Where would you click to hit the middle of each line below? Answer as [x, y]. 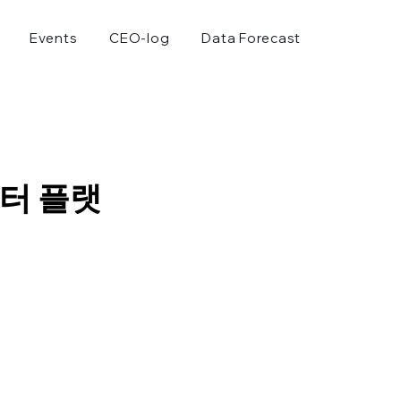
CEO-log [140, 38]
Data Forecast [252, 38]
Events [53, 38]
